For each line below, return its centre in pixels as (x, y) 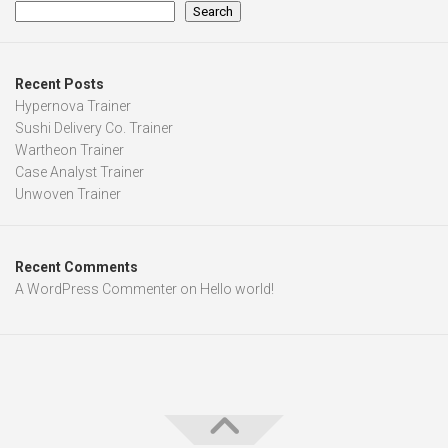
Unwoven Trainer (68, 193)
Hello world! (237, 288)
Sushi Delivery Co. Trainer (94, 127)
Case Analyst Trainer (79, 171)
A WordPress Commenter (96, 288)
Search (213, 11)
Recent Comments (76, 266)
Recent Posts (59, 83)
